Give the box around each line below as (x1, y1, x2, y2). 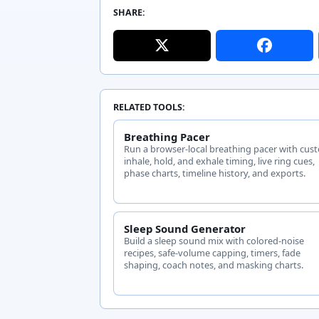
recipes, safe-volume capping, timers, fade (124, 246, 301, 259)
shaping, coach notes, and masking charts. (124, 258, 304, 271)
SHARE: (113, 6, 145, 19)
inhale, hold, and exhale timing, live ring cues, (124, 154, 315, 167)
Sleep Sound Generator (124, 221, 246, 236)
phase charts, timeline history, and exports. (124, 166, 306, 179)
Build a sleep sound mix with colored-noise (124, 234, 305, 247)
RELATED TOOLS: (113, 100, 185, 113)
